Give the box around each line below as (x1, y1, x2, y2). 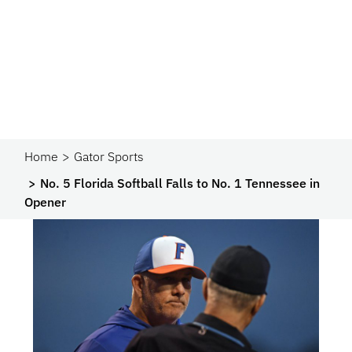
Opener (24, 194, 67, 210)
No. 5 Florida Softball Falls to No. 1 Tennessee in (40, 175, 321, 191)
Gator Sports (74, 148, 145, 164)
